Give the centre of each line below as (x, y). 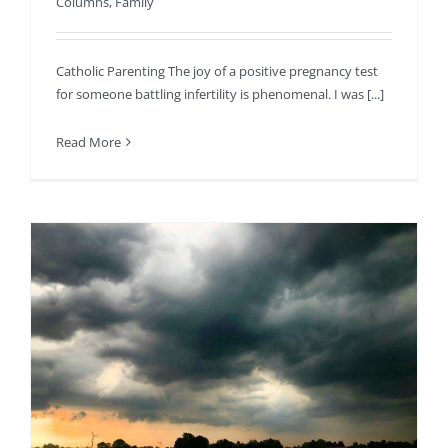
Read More (88, 142)
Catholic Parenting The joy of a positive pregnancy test (217, 71)
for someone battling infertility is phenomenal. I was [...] (220, 94)
